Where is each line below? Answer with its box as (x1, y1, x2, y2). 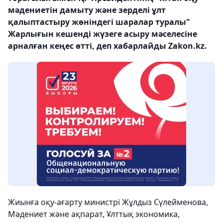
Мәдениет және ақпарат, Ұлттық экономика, (8, 209, 180, 220)
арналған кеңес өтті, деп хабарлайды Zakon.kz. (8, 40, 207, 51)
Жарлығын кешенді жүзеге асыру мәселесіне (8, 28, 197, 39)
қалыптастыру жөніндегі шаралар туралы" (8, 16, 190, 27)
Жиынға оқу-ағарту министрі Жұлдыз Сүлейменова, (8, 197, 208, 208)
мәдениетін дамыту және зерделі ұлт (8, 4, 166, 15)
